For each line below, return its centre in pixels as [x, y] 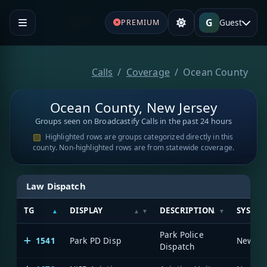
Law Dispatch [56, 186]
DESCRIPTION [187, 211]
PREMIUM [140, 22]
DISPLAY [86, 211]
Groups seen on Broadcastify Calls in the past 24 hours [133, 121]
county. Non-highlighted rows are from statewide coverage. [133, 148]
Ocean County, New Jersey [133, 108]
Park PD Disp [95, 241]
